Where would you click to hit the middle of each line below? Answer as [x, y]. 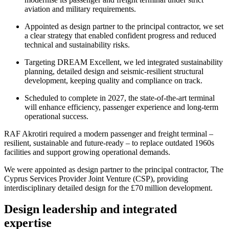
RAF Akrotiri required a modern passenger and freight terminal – [109, 133]
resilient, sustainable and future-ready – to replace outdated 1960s [109, 143]
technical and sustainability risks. [77, 44]
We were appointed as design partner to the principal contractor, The [114, 169]
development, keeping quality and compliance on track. [113, 80]
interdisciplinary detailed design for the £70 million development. [108, 188]
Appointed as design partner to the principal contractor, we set [124, 26]
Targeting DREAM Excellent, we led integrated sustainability [124, 62]
